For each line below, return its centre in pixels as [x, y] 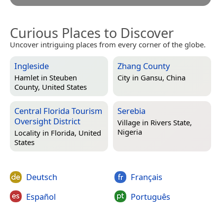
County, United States [51, 87]
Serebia [131, 111]
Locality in [33, 133]
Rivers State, [171, 123]
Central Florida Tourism [58, 111]
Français [146, 177]
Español [41, 196]
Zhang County [144, 66]
